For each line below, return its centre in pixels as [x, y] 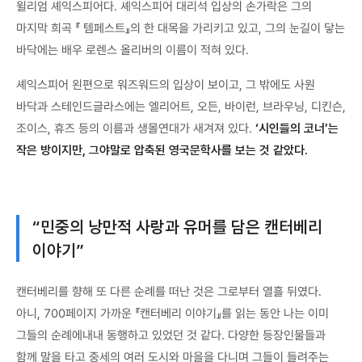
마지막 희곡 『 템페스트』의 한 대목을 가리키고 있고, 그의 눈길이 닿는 [181, 29]
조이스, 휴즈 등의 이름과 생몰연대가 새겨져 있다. [136, 129]
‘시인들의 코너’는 [297, 129]
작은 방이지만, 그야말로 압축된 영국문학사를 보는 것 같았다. [162, 151]
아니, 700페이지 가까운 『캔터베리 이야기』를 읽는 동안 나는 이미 [173, 313]
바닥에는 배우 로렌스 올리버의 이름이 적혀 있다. [133, 51]
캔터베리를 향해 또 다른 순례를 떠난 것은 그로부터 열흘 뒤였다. [169, 291]
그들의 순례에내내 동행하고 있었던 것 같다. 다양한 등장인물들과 [171, 335]
